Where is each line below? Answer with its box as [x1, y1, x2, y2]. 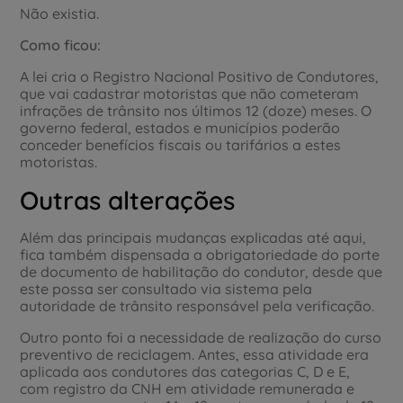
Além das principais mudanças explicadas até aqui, [20, 228, 367, 246]
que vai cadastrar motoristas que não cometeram [20, 84, 360, 103]
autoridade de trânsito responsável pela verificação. [20, 296, 379, 315]
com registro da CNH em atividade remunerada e [20, 379, 355, 398]
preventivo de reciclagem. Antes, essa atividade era [20, 345, 370, 363]
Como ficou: [20, 35, 102, 54]
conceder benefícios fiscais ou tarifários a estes [20, 135, 342, 154]
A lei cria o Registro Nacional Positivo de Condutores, [20, 67, 380, 85]
